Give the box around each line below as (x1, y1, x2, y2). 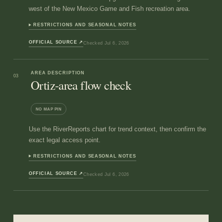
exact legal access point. (28, 136, 101, 144)
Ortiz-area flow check (31, 77, 131, 94)
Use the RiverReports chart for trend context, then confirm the (28, 125, 206, 133)
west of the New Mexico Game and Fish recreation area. (28, 5, 190, 13)
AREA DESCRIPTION (31, 70, 85, 75)
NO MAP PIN (35, 107, 62, 111)
